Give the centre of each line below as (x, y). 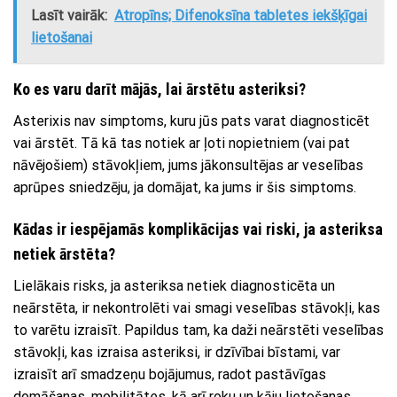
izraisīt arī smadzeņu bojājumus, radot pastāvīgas (170, 375)
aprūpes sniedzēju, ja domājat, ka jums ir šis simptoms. (185, 188)
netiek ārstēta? (64, 254)
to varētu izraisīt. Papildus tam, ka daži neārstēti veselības (198, 331)
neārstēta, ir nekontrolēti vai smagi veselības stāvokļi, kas (197, 308)
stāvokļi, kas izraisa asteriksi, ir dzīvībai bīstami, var (177, 353)
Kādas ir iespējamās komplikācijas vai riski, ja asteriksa (198, 230)
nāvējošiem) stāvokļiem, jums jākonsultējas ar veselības (188, 166)
